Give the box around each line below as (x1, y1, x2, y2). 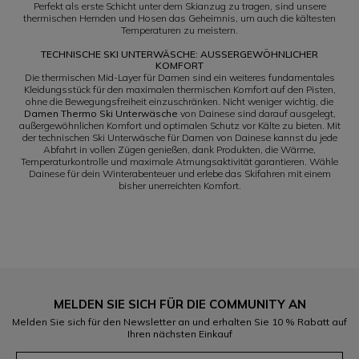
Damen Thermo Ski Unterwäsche (23, 107, 178, 120)
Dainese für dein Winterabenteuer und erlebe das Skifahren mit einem (28, 167, 331, 180)
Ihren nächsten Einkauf (127, 328, 232, 341)
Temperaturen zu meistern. (121, 24, 238, 37)
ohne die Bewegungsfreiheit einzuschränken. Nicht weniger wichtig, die (26, 95, 333, 108)
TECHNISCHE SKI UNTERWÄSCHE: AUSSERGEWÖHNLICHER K (41, 48, 318, 61)
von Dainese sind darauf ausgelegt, (177, 107, 336, 120)
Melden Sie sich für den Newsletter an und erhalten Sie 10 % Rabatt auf (12, 316, 347, 329)
